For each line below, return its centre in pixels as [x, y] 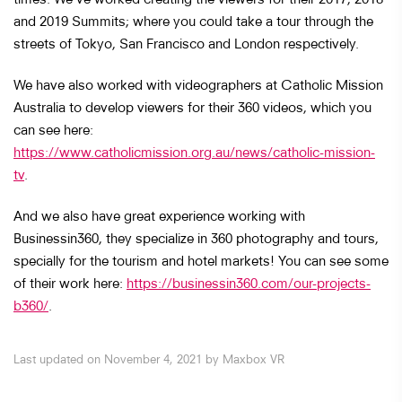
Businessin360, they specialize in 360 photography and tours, [196, 237]
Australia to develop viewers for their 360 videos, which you [192, 106]
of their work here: [70, 282]
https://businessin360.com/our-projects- [249, 282]
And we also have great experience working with [159, 215]
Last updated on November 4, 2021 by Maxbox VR [149, 358]
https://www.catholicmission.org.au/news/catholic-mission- [194, 151]
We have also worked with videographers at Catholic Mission [198, 84]
